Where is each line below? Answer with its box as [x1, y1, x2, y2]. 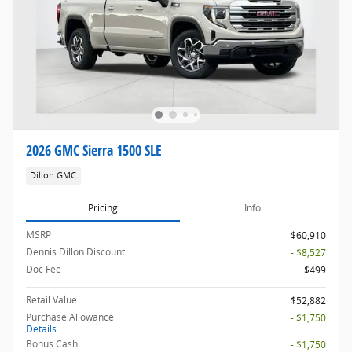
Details [26, 322, 57, 336]
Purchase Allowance [26, 310, 114, 324]
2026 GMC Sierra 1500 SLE [26, 140, 162, 159]
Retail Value [26, 293, 77, 307]
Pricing [87, 200, 118, 214]
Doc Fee [26, 262, 61, 277]
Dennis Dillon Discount [26, 245, 125, 259]
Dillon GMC [30, 169, 77, 181]
